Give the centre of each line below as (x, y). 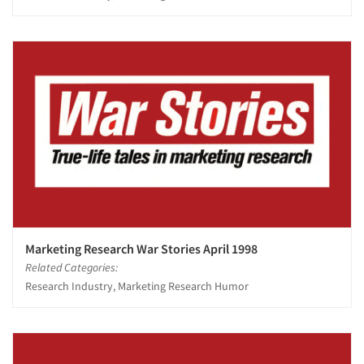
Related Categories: (71, 267)
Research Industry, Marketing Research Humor (137, 286)
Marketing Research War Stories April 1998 (141, 248)
